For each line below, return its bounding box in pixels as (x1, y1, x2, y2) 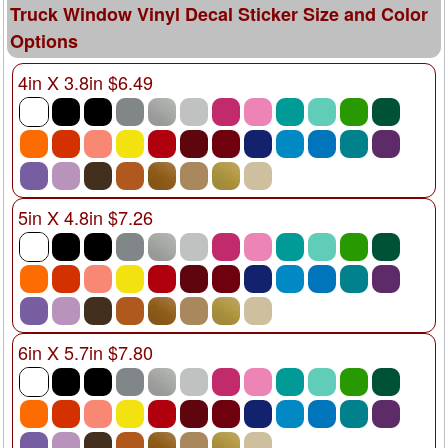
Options (10, 27, 78, 54)
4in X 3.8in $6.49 (18, 68, 153, 95)
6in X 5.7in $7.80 (18, 338, 153, 365)
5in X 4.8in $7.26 (18, 203, 153, 230)
